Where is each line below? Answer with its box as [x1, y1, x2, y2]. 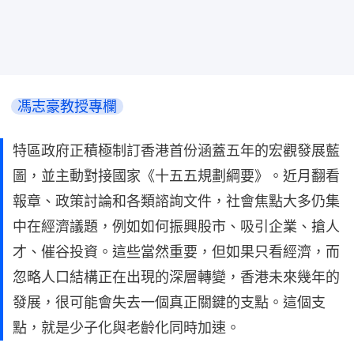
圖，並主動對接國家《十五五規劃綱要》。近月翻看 [13, 167, 340, 184]
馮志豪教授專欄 [17, 97, 117, 115]
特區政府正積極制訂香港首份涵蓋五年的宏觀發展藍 [13, 141, 340, 159]
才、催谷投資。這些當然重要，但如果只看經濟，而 [13, 243, 340, 260]
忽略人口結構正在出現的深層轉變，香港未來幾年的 [13, 268, 340, 285]
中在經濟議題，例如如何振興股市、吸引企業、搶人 [13, 217, 340, 235]
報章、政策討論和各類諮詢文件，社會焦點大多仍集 [13, 192, 340, 209]
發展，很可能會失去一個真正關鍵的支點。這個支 [13, 293, 326, 311]
